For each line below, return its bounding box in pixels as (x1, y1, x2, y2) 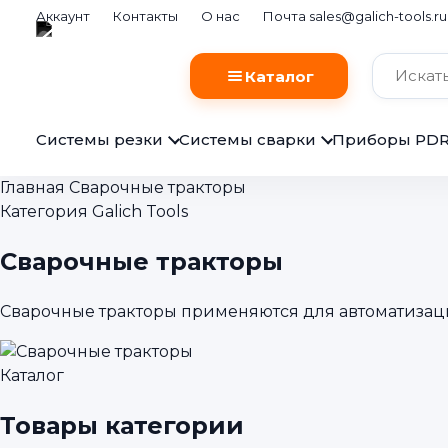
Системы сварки (179, 130, 316, 150)
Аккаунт (36, 8, 90, 25)
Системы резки (36, 130, 163, 150)
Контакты (113, 8, 178, 25)
